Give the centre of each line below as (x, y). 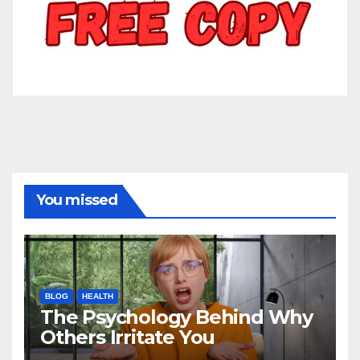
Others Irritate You (128, 337)
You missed (77, 200)
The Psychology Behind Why (176, 317)
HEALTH (98, 297)
